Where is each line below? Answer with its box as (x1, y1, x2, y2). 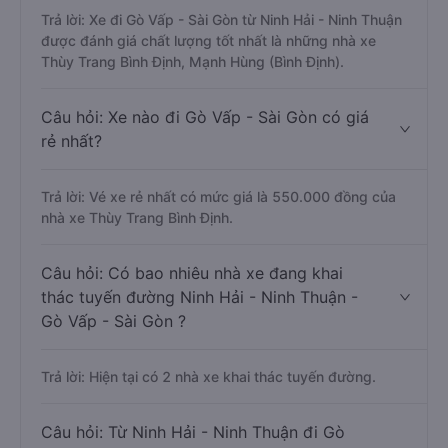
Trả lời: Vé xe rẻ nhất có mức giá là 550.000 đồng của (41, 188, 396, 205)
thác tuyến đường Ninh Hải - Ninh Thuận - (41, 287, 358, 307)
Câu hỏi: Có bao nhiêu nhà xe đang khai (41, 263, 343, 283)
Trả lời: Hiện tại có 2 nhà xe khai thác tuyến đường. (41, 368, 376, 385)
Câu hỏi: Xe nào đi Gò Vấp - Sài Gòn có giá (41, 107, 369, 127)
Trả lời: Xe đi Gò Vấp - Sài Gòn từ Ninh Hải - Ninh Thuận (41, 11, 402, 28)
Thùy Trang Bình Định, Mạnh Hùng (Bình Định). (41, 53, 344, 70)
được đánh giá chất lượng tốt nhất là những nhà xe (41, 32, 376, 49)
